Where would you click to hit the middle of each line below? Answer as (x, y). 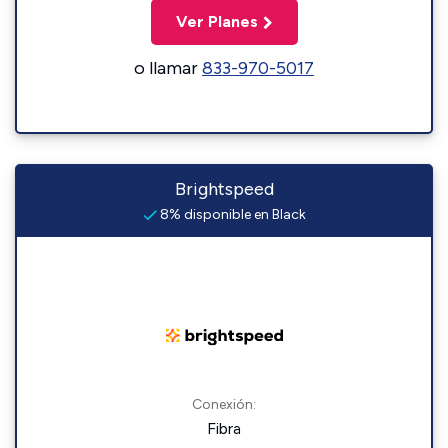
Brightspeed (224, 189)
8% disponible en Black (231, 214)
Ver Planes (216, 21)
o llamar (168, 68)
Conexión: (224, 404)
